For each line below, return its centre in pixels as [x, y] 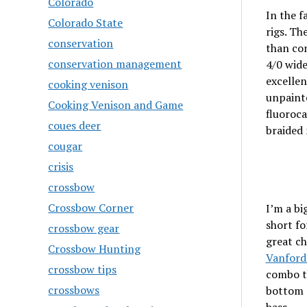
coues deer [75, 125]
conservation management [115, 64]
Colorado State [86, 23]
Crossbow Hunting [95, 249]
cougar [65, 146]
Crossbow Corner [91, 208]
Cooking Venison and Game [116, 105]
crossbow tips [83, 269]
